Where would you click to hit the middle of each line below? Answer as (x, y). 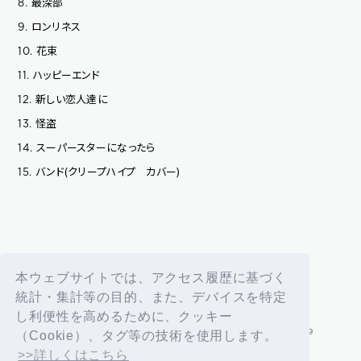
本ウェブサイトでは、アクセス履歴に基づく (151, 278)
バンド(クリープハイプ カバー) (108, 171)
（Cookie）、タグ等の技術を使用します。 (147, 336)
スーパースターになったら (96, 147)
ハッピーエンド (66, 74)
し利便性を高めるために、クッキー (124, 317)
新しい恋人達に (72, 98)
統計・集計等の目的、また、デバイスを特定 (151, 297)
